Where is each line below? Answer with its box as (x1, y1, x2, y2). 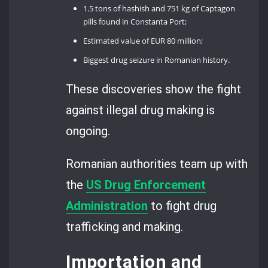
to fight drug (148, 199, 217, 214)
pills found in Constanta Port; (83, 16, 187, 28)
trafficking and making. (66, 220, 184, 234)
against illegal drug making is (66, 102, 215, 117)
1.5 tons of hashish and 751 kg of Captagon (83, 3, 236, 14)
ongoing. (66, 123, 111, 138)
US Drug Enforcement (86, 178, 206, 193)
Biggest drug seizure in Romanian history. (83, 54, 230, 66)
